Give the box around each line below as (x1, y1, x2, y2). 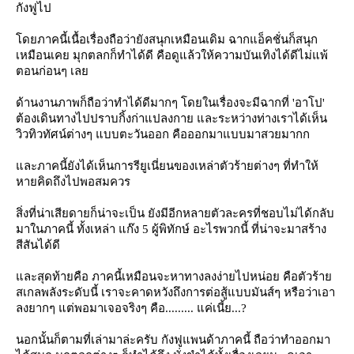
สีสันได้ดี (16, 239, 60, 251)
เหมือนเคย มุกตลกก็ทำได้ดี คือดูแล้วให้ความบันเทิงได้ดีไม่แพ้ (16, 49, 328, 62)
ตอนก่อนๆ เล (16, 65, 88, 77)
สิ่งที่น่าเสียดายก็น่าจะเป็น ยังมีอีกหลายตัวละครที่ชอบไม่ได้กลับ (16, 207, 334, 220)
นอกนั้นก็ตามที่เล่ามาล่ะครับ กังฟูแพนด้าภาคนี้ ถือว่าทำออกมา (16, 333, 330, 346)
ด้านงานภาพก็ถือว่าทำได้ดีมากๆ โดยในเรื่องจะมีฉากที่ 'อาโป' (16, 96, 325, 109)
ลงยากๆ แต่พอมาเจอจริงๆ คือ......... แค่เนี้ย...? (16, 302, 247, 314)
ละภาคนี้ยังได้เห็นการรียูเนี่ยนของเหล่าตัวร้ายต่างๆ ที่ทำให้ (16, 160, 318, 172)
